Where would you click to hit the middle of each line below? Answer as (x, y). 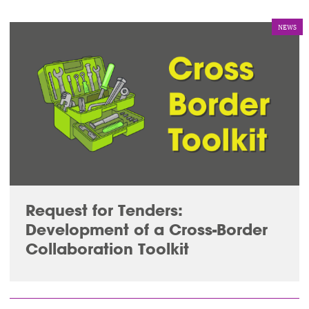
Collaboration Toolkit (107, 249)
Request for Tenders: (104, 210)
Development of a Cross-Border (146, 230)
